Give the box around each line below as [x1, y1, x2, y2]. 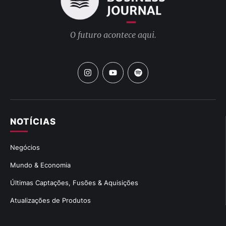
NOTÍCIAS [10, 116, 56, 127]
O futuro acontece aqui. [70, 30, 156, 40]
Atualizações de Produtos [10, 196, 91, 204]
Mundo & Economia [10, 160, 71, 169]
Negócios [10, 143, 40, 151]
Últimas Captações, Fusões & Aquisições [10, 178, 138, 187]
